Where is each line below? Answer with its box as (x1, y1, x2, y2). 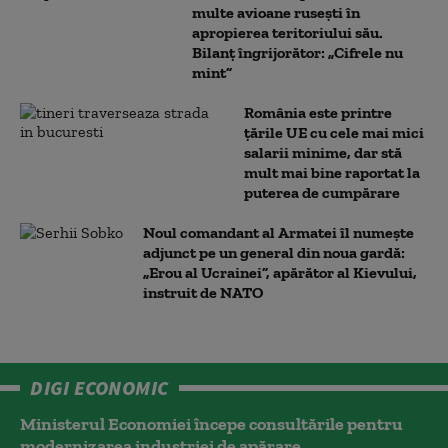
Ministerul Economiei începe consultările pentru (20, 413, 403, 435)
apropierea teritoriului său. (192, 23, 383, 42)
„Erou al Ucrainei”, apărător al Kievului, (143, 263, 417, 282)
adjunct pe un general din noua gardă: (143, 243, 405, 262)
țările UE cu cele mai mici (244, 123, 424, 142)
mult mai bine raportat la (244, 163, 420, 182)
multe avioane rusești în (192, 3, 360, 22)
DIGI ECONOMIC (30, 375, 169, 400)
